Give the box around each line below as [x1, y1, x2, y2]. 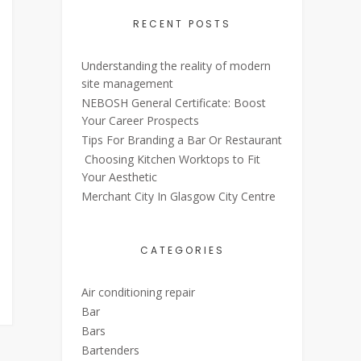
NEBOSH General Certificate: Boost [81, 95, 266, 110]
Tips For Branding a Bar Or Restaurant [81, 132, 282, 147]
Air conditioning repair [81, 284, 195, 300]
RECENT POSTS [133, 17, 231, 31]
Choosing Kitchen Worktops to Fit [81, 151, 260, 167]
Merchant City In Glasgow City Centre [81, 189, 276, 204]
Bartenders [81, 342, 139, 358]
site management [81, 76, 173, 91]
